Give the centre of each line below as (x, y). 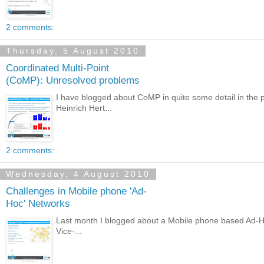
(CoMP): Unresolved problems (73, 80)
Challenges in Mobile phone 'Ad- (76, 191)
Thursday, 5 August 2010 (73, 51)
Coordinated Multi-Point (57, 68)
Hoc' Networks (38, 204)
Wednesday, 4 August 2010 (78, 174)
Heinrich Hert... (84, 108)
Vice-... (69, 231)
